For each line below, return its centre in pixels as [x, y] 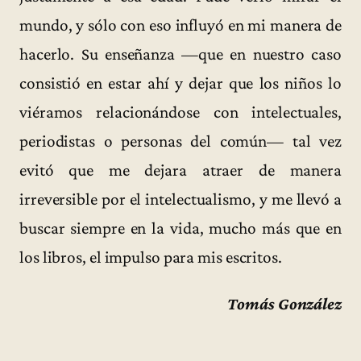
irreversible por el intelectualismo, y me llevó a [180, 199]
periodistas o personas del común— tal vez [180, 141]
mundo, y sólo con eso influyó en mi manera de [180, 25]
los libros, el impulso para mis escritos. [151, 257]
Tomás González [284, 303]
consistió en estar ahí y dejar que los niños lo [180, 83]
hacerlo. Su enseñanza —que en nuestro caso [180, 54]
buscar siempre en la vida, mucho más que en [180, 228]
